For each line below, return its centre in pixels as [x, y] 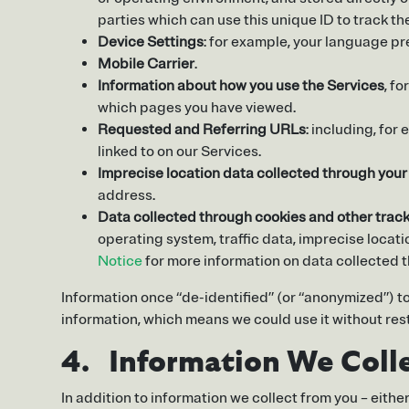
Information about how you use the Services [241, 86]
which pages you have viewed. [197, 108]
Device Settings [151, 42]
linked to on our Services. [179, 152]
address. [126, 196]
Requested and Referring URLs [202, 130]
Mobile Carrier [146, 64]
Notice [120, 262]
